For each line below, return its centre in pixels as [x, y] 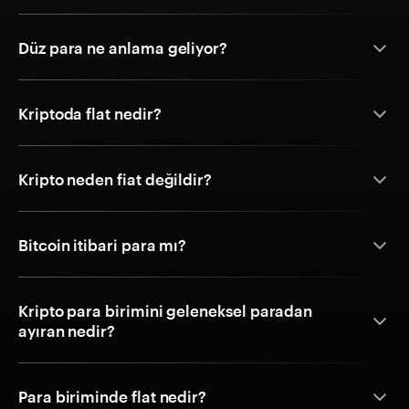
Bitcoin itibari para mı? [103, 245]
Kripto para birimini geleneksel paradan [166, 311]
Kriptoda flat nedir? [90, 114]
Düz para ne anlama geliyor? [123, 48]
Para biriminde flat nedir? [113, 397]
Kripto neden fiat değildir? [115, 179]
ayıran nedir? [67, 331]
